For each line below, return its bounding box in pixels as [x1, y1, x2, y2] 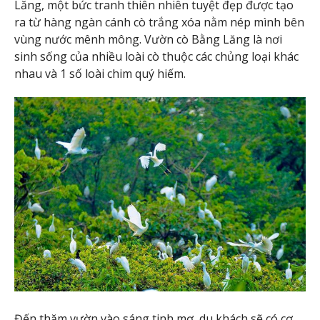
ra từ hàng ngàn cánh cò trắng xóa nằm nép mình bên [14, 14, 304, 31]
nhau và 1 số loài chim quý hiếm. [14, 66, 186, 82]
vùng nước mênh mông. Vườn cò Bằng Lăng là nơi [14, 31, 282, 48]
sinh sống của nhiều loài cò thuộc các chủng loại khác [14, 49, 299, 65]
